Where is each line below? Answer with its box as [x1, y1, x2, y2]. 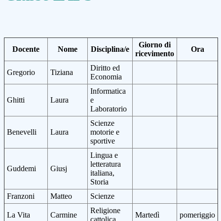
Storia [90, 178, 109, 186]
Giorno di [139, 40, 171, 49]
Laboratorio [90, 105, 127, 113]
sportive [90, 137, 115, 146]
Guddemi [7, 164, 36, 173]
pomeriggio [180, 211, 215, 220]
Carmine [50, 211, 77, 220]
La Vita [7, 211, 30, 220]
